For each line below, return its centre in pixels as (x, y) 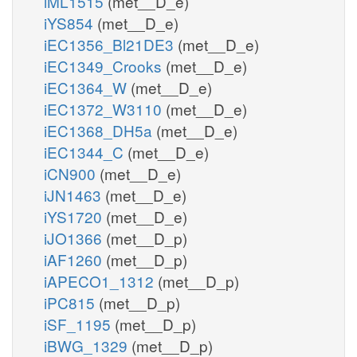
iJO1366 (75, 237)
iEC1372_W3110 (105, 108)
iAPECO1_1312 (101, 280)
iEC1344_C (86, 151)
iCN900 (72, 173)
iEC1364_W (87, 87)
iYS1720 (75, 216)
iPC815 (71, 302)
